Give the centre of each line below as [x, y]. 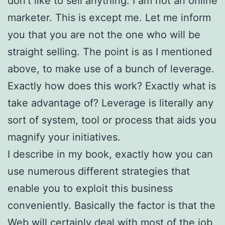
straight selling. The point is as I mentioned [110, 51]
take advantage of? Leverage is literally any [110, 103]
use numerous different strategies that [99, 171]
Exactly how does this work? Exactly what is [112, 86]
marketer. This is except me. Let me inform [109, 17]
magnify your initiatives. [64, 137]
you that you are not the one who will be [104, 34]
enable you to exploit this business [90, 188]
